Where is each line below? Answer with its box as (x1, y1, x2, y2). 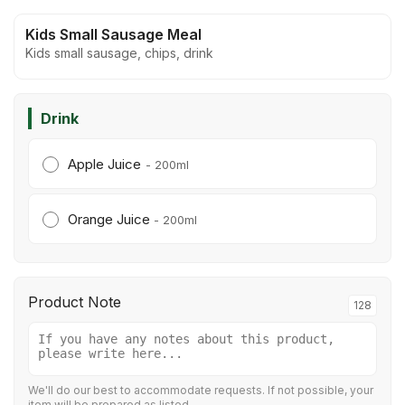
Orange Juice (68, 211, 155, 228)
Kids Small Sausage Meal (25, 25, 202, 43)
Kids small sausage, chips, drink (25, 45, 213, 61)
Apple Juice (68, 155, 142, 173)
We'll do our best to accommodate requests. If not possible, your (28, 383, 373, 397)
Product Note (28, 293, 121, 311)
